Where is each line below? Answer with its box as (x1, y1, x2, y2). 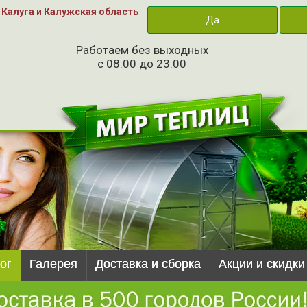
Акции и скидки (219, 257, 305, 271)
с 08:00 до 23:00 (97, 57, 186, 71)
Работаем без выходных (75, 43, 208, 57)
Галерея (29, 257, 77, 271)
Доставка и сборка (95, 257, 201, 271)
